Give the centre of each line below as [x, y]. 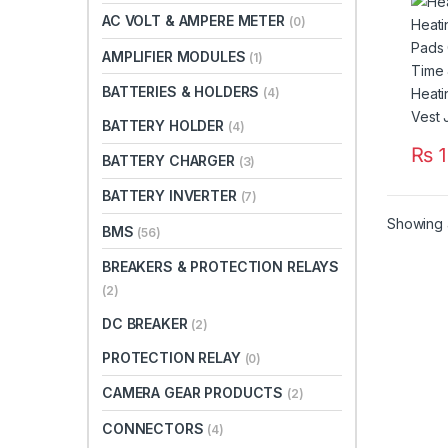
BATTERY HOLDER [165, 126]
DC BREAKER [147, 323]
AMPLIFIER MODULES [176, 56]
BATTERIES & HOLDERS [183, 91]
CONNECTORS [155, 428]
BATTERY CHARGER [170, 161]
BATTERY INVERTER [171, 196]
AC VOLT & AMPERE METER [195, 21]
